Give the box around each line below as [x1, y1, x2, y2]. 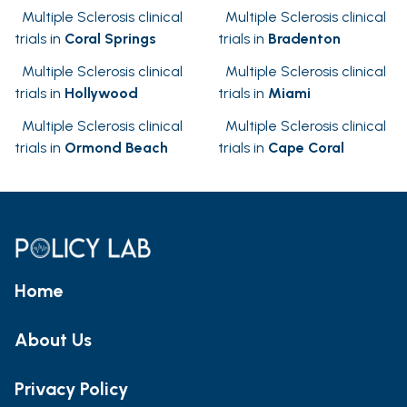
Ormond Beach [65, 139, 168, 157]
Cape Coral [268, 139, 344, 157]
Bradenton [268, 30, 341, 48]
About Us [15, 328, 92, 351]
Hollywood [65, 84, 138, 103]
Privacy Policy [15, 377, 128, 400]
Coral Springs [65, 30, 156, 48]
